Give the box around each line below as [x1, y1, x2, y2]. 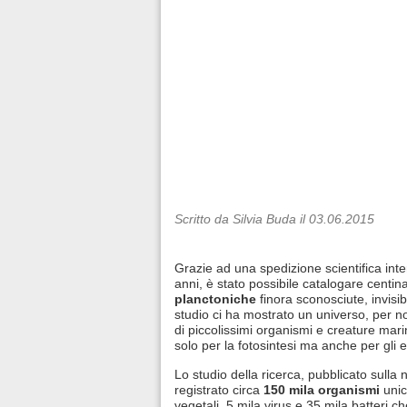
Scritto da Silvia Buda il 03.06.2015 [174, 212, 374, 226]
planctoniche [174, 292, 256, 307]
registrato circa [174, 382, 263, 397]
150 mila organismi [263, 382, 380, 397]
